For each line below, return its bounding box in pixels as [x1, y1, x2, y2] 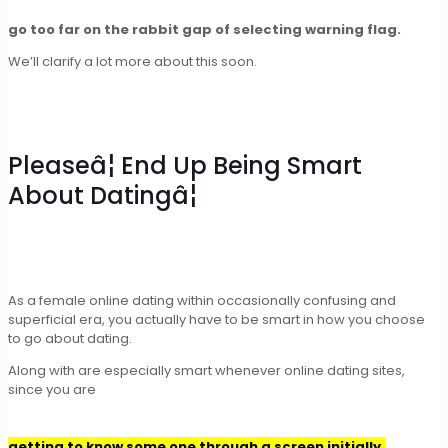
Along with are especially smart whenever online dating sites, [8, 361, 405, 381]
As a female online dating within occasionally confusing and [8, 291, 396, 311]
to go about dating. [8, 329, 132, 349]
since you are [8, 380, 96, 400]
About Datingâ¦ [8, 179, 197, 213]
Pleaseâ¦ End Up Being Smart [8, 149, 362, 183]
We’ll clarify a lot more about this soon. [8, 52, 257, 72]
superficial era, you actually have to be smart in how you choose [8, 310, 425, 330]
